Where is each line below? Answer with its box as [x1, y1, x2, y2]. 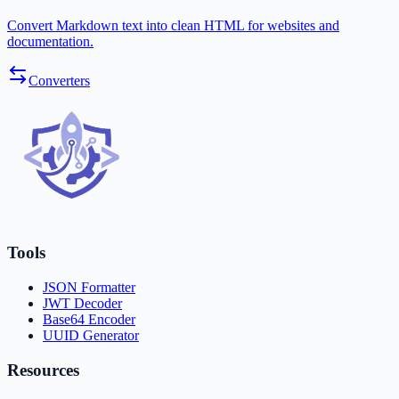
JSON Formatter [43, 279, 135, 295]
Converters [28, 73, 90, 89]
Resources [7, 360, 79, 379]
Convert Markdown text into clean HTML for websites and [7, 18, 339, 34]
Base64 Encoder [43, 311, 135, 327]
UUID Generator [43, 327, 139, 343]
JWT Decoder [43, 295, 122, 311]
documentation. [7, 34, 94, 50]
